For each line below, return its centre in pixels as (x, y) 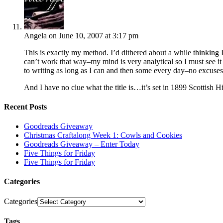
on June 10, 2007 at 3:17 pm (94, 35)
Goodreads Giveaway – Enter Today (82, 144)
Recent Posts (25, 107)
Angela (35, 35)
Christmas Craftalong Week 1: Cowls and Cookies (103, 135)
